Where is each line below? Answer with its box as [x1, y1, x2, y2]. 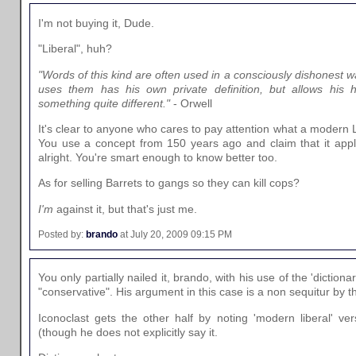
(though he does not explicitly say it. [38, 325, 218, 339]
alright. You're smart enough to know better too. [38, 150, 277, 164]
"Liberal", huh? [38, 42, 112, 56]
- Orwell [170, 96, 212, 110]
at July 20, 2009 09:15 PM [118, 229, 232, 241]
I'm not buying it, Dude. [38, 16, 154, 29]
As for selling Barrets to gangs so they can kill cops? [38, 176, 300, 190]
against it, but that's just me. [53, 202, 197, 215]
